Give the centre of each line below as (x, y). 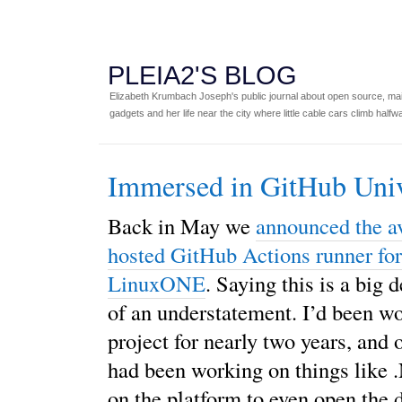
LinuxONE (157, 283)
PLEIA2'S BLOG (202, 75)
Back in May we (182, 225)
